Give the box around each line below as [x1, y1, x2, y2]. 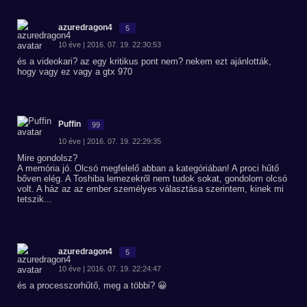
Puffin [58, 119, 81, 129]
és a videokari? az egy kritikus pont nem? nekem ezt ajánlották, [17, 56, 271, 66]
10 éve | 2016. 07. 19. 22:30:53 [58, 40, 161, 49]
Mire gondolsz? [17, 153, 77, 163]
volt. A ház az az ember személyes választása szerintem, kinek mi [17, 184, 284, 194]
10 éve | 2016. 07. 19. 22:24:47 [58, 265, 161, 273]
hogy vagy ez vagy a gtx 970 [17, 66, 132, 77]
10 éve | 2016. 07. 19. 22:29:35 [58, 137, 161, 145]
